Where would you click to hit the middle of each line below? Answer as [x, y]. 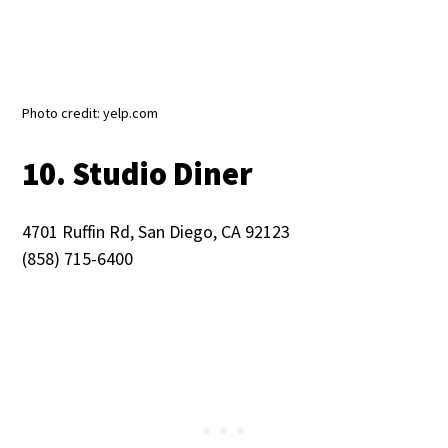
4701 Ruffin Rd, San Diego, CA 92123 [156, 232]
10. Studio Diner [138, 174]
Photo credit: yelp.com [90, 113]
